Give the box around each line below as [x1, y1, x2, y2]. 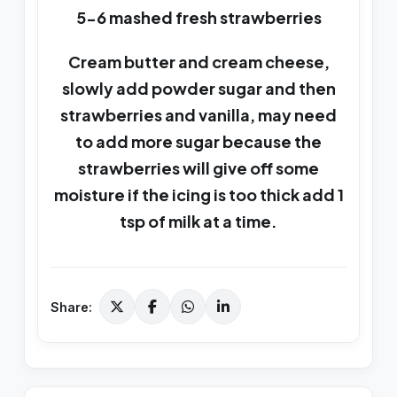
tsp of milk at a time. [120, 211, 277, 232]
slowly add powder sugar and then [61, 78, 336, 99]
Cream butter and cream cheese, [67, 51, 330, 73]
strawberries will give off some [78, 158, 319, 179]
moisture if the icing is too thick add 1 [53, 184, 344, 206]
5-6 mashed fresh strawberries [75, 7, 322, 28]
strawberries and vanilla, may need [60, 105, 337, 126]
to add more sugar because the [75, 131, 322, 152]
